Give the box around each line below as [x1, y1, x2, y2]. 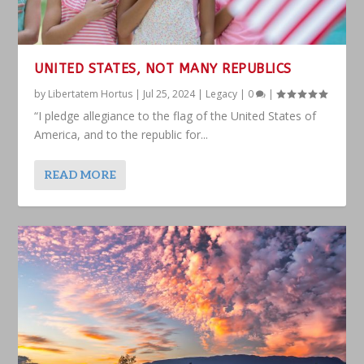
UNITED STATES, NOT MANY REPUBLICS [34, 60, 292, 76]
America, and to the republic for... [34, 126, 209, 142]
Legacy [206, 86, 238, 101]
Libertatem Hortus [48, 86, 133, 101]
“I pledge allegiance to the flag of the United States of [34, 107, 317, 123]
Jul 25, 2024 [143, 86, 196, 101]
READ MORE [44, 167, 117, 182]
